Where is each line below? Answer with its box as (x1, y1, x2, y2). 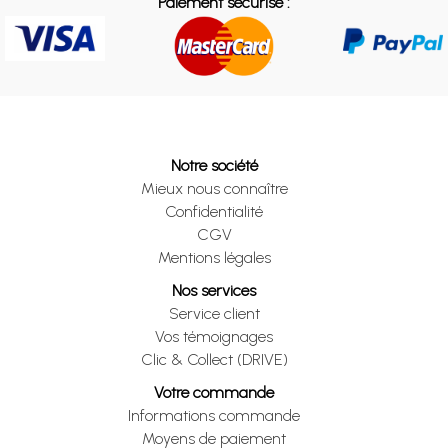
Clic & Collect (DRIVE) (140, 349, 288, 369)
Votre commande (154, 382, 274, 402)
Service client (168, 303, 260, 323)
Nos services (172, 280, 256, 300)
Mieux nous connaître (140, 178, 288, 198)
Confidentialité (165, 201, 263, 221)
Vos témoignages (155, 326, 273, 346)
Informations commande (128, 405, 300, 425)
